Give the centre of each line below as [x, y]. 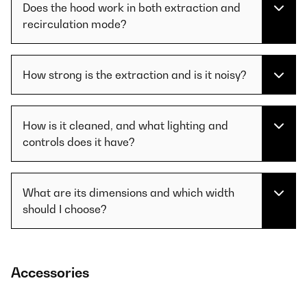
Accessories [50, 273]
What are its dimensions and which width [128, 193]
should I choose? [65, 209]
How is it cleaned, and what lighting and [125, 126]
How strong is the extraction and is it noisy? [135, 75]
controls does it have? [79, 142]
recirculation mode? [75, 24]
